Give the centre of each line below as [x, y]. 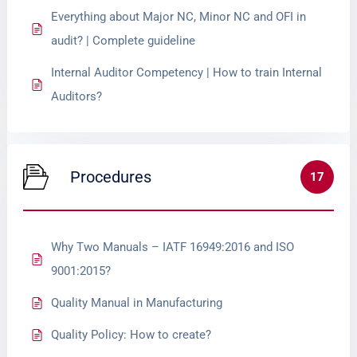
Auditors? [77, 96]
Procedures [111, 177]
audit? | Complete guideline [124, 41]
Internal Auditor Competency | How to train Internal [187, 73]
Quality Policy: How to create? [131, 335]
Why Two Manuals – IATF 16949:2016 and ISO [173, 247]
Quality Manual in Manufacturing [137, 303]
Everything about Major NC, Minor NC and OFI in [179, 17]
